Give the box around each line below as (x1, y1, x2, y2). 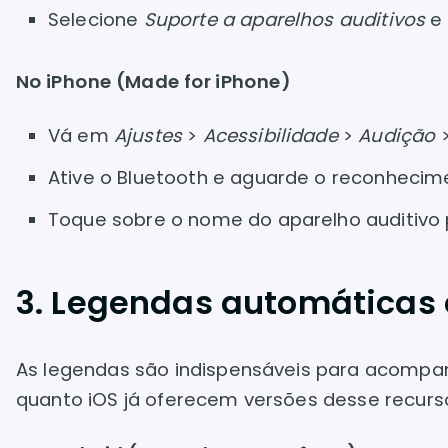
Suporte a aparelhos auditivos (143, 7, 426, 32)
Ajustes (113, 123, 183, 148)
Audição (358, 123, 436, 148)
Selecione (48, 7, 144, 32)
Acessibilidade (202, 123, 338, 148)
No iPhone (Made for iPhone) (16, 69, 291, 94)
